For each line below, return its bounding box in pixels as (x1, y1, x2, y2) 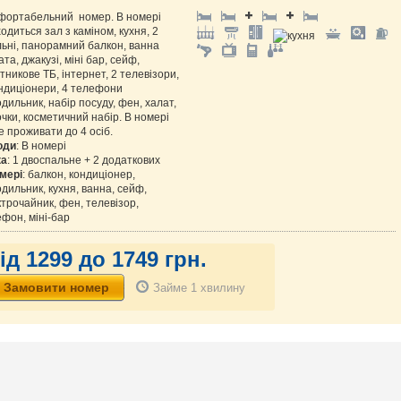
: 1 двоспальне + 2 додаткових (7, 154, 160, 166)
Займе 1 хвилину (153, 281, 245, 294)
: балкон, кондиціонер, (22, 168, 135, 181)
